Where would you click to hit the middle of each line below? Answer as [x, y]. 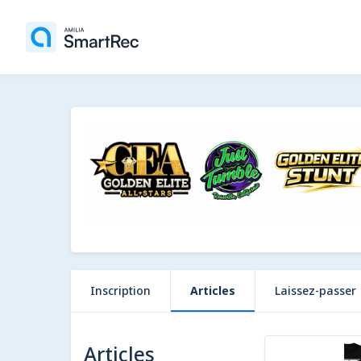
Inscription [120, 290]
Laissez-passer [315, 290]
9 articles [286, 326]
